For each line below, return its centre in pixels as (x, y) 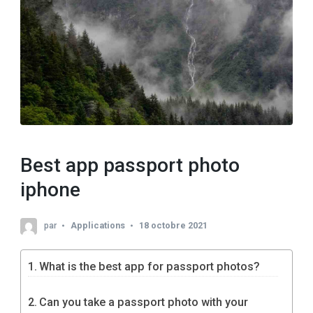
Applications (98, 226)
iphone (50, 189)
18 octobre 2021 (173, 226)
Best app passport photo (130, 165)
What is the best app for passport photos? (150, 267)
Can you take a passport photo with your (144, 303)
